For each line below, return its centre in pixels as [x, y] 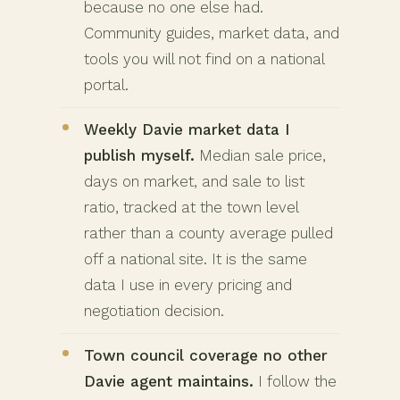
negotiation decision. [154, 310]
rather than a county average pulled [208, 233]
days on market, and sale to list [194, 181]
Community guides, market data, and [212, 33]
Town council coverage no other [206, 355]
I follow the [295, 381]
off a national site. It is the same [196, 258]
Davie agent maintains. [169, 381]
